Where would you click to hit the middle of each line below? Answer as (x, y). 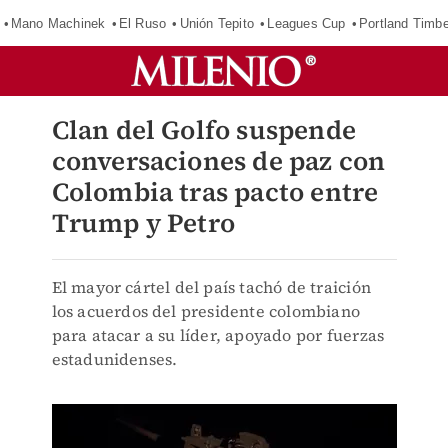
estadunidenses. (114, 359)
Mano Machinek (58, 23)
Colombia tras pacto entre (215, 192)
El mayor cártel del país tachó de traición (211, 287)
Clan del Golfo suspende (204, 130)
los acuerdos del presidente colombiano (206, 311)
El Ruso (142, 23)
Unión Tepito (216, 23)
